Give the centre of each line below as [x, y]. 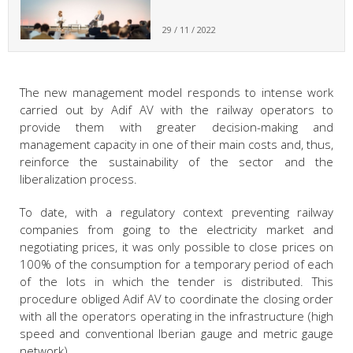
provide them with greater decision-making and [176, 126]
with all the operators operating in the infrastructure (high [176, 316]
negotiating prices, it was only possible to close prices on [176, 246]
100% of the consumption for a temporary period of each [176, 264]
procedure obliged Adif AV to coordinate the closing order [176, 298]
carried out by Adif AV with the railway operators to [176, 109]
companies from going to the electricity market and [176, 229]
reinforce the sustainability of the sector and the [176, 161]
